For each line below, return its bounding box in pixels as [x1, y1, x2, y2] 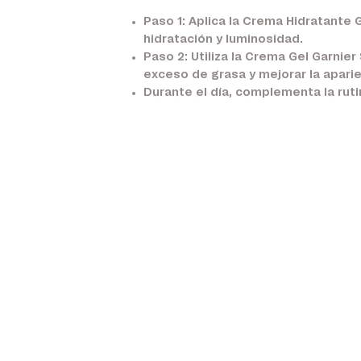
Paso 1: [143, 16, 185, 27]
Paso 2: [143, 52, 188, 63]
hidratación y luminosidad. [143, 34, 303, 45]
